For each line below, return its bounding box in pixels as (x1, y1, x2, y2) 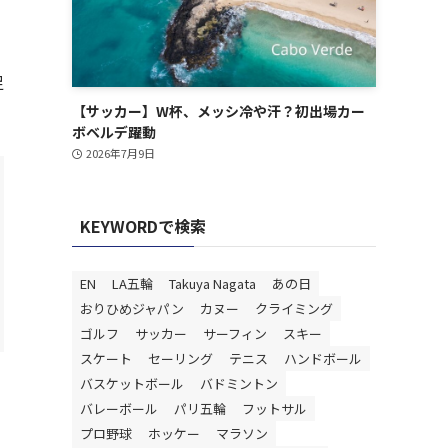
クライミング (255, 299, 333, 318)
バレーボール (80, 399, 158, 418)
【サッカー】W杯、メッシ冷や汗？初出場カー (72, 101, 365, 121)
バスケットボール (80, 374, 184, 393)
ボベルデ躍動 (72, 122, 156, 142)
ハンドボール (284, 349, 362, 368)
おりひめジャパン (80, 299, 184, 318)
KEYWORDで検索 (80, 214, 206, 238)
